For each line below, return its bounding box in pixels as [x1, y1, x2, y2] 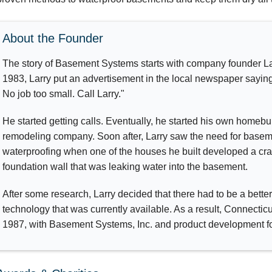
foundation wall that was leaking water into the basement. [2, 161, 248, 172]
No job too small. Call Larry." [2, 89, 124, 100]
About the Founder [2, 32, 103, 46]
